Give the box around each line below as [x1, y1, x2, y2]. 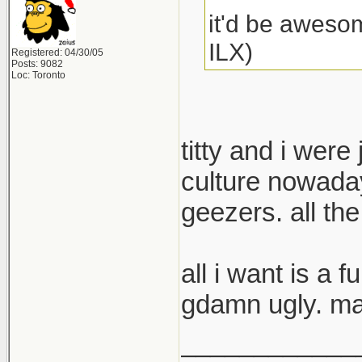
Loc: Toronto [11, 69, 65, 81]
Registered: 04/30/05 [11, 47, 103, 58]
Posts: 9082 [11, 58, 63, 69]
